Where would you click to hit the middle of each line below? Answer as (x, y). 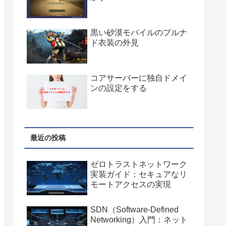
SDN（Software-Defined (134, 209)
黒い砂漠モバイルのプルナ (139, 32)
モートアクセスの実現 (131, 185)
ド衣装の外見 (115, 42)
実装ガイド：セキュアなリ (139, 175)
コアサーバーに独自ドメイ (139, 78)
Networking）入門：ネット (139, 219)
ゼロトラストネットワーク (139, 164)
